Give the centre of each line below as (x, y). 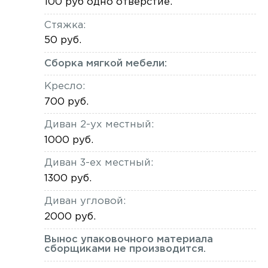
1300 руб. (68, 178)
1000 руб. (68, 140)
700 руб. (66, 102)
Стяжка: (65, 25)
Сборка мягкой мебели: (105, 63)
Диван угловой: (85, 202)
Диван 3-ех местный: (98, 163)
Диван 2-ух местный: (99, 125)
